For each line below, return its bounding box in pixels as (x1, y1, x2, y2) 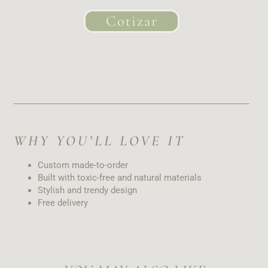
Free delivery (37, 197, 88, 208)
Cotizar (105, 11, 158, 30)
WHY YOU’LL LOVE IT (13, 132, 185, 150)
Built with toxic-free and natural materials (37, 172, 202, 183)
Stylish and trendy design (37, 184, 137, 196)
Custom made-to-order (37, 159, 128, 170)
